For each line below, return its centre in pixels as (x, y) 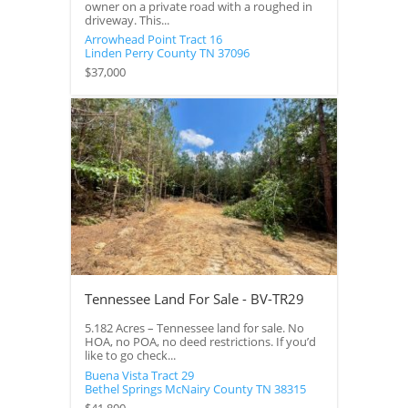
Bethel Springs (123, 389)
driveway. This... (127, 20)
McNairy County (209, 389)
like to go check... (130, 356)
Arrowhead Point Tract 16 (153, 39)
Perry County (160, 53)
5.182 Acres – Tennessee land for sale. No (194, 329)
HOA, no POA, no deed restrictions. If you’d (200, 342)
